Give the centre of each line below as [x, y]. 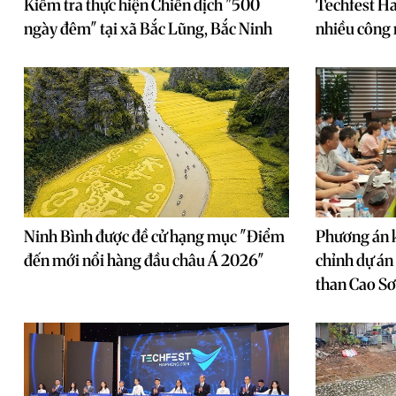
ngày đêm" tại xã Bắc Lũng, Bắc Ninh [148, 29]
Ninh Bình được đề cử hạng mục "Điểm [154, 236]
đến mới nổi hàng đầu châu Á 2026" [144, 260]
